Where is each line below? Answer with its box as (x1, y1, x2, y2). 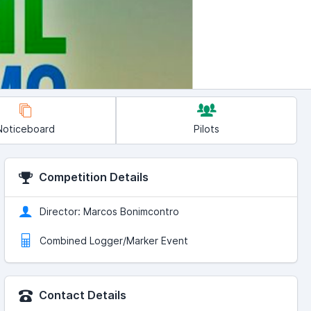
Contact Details (35, 288, 126, 303)
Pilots (194, 123, 220, 135)
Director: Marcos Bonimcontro (39, 205, 179, 218)
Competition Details (35, 170, 149, 185)
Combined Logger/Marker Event (39, 235, 188, 247)
